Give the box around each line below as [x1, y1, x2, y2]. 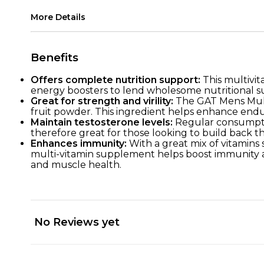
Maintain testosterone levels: [31, 117, 175, 128]
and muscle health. [31, 159, 121, 171]
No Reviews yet [34, 216, 120, 229]
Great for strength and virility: [31, 95, 176, 107]
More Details [31, 12, 85, 23]
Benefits [31, 51, 78, 65]
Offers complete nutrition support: [31, 74, 203, 86]
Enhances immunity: [31, 138, 127, 150]
